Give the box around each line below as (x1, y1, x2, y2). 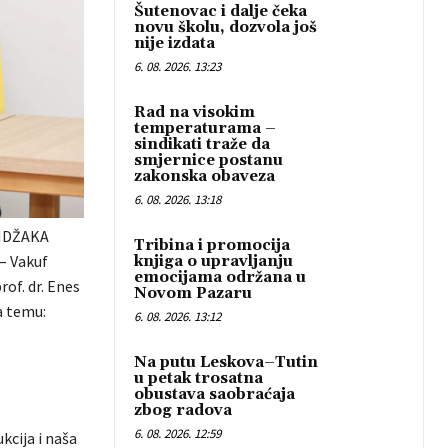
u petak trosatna (134, 368, 263, 388)
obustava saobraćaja (134, 384, 295, 404)
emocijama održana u (134, 267, 306, 287)
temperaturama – (134, 118, 276, 138)
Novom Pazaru (134, 283, 252, 303)
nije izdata (134, 33, 215, 53)
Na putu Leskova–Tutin (134, 352, 318, 372)
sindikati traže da (134, 134, 270, 154)
